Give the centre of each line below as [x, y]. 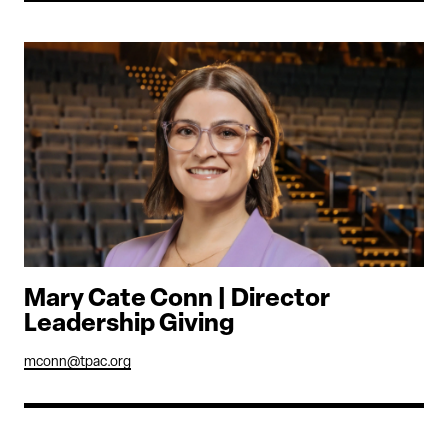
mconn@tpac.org [77, 363]
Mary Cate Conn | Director [177, 300]
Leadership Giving [129, 325]
